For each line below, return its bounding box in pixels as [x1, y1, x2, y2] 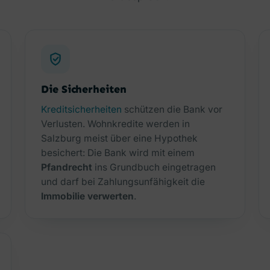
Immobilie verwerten [41, 190, 134, 202]
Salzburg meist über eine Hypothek [41, 133, 198, 145]
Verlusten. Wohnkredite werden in [41, 118, 190, 130]
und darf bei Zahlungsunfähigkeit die [41, 176, 206, 188]
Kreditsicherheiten [41, 104, 122, 116]
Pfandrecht [41, 162, 93, 174]
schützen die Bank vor [122, 104, 223, 116]
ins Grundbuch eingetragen [92, 162, 216, 174]
